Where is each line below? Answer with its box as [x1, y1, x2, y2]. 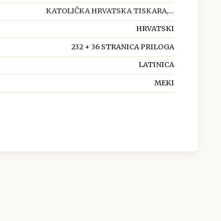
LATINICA [138, 60, 174, 70]
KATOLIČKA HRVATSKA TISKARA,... [45, 6, 174, 16]
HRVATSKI [136, 24, 174, 34]
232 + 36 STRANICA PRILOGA [71, 42, 174, 51]
